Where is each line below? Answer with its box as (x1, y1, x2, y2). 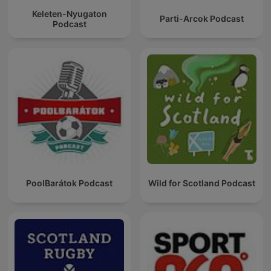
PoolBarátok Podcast (26, 178, 113, 189)
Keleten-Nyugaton (31, 8, 107, 19)
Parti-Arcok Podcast (160, 13, 244, 24)
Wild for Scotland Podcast (148, 178, 255, 189)
